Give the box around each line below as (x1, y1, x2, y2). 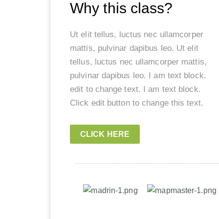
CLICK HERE (80, 130, 130, 139)
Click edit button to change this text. (70, 98, 206, 108)
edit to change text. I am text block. (70, 85, 201, 94)
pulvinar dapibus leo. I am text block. (70, 71, 206, 81)
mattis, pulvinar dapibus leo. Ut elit (70, 44, 198, 53)
